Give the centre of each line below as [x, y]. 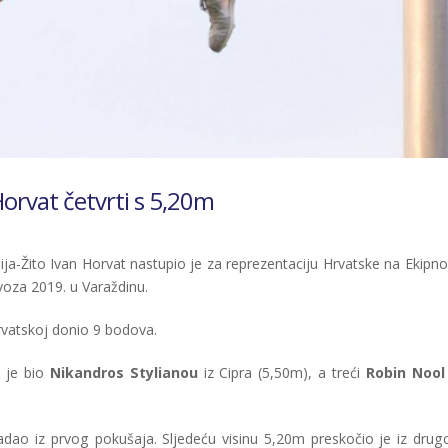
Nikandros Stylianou [123, 373]
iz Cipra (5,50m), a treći [281, 373]
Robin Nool [405, 373]
